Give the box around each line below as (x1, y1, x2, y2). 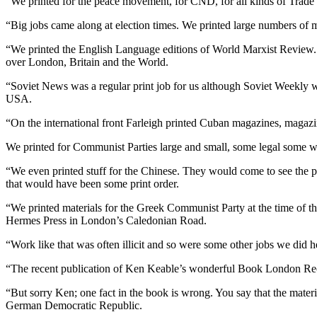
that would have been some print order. (6, 177, 179, 190)
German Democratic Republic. (6, 299, 142, 311)
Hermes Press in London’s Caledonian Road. (6, 214, 207, 226)
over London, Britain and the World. (6, 55, 168, 68)
